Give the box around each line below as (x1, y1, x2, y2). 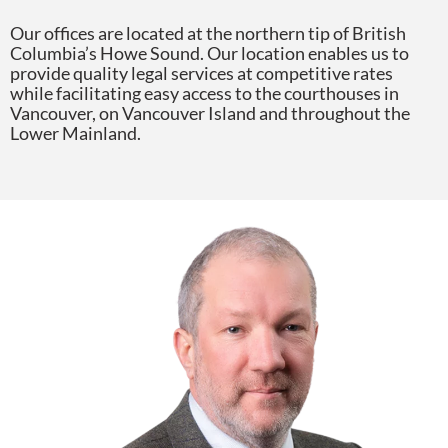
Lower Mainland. (10, 122, 141, 145)
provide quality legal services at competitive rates (10, 62, 393, 85)
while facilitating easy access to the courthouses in (10, 82, 399, 105)
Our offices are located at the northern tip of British (10, 22, 406, 45)
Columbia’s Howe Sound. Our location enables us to (10, 42, 409, 65)
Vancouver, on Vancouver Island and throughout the (10, 102, 410, 125)
